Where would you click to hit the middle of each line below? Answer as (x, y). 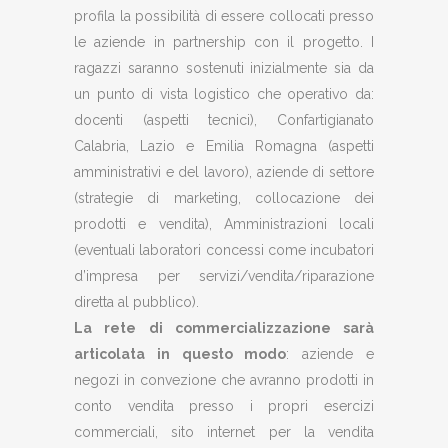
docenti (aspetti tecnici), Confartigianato (224, 120)
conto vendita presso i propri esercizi (224, 406)
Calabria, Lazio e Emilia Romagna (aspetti (224, 146)
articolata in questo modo (180, 354)
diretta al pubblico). (136, 302)
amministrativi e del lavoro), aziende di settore (224, 172)
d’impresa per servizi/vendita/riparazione (224, 276)
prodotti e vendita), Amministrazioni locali (224, 224)
